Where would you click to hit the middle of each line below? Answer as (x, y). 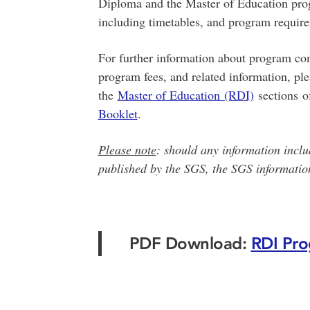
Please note (127, 149)
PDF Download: (190, 243)
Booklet (118, 113)
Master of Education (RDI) (185, 95)
